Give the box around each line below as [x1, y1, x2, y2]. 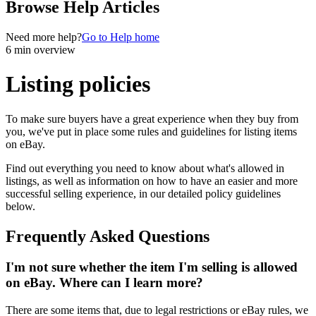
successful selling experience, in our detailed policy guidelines [6, 187, 281, 200]
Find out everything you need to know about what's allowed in [6, 162, 284, 174]
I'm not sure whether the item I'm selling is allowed [6, 260, 298, 275]
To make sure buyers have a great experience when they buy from [6, 112, 298, 125]
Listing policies [6, 71, 150, 97]
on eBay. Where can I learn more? [6, 275, 203, 291]
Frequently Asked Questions [6, 226, 209, 245]
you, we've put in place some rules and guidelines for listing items [6, 125, 297, 138]
